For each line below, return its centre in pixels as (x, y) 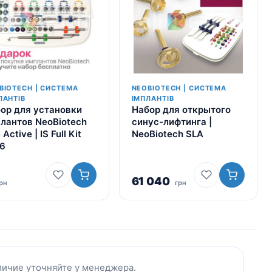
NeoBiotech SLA (167, 134)
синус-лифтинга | (172, 122)
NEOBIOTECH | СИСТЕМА (179, 88)
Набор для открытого (181, 110)
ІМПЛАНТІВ (153, 98)
